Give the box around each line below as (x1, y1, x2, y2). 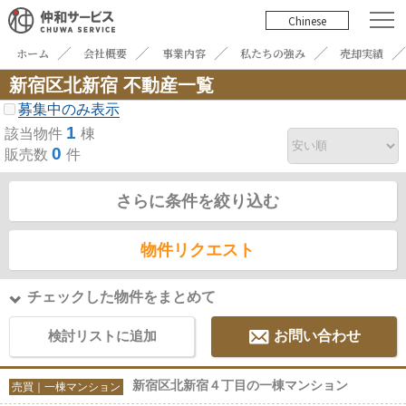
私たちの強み (240, 45, 306, 62)
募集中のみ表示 (18, 101, 120, 118)
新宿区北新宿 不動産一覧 (9, 75, 214, 96)
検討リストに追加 (47, 328, 157, 344)
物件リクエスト (140, 241, 255, 260)
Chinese (288, 12, 327, 28)
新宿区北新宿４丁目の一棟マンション (132, 378, 348, 393)
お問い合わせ (274, 328, 362, 344)
